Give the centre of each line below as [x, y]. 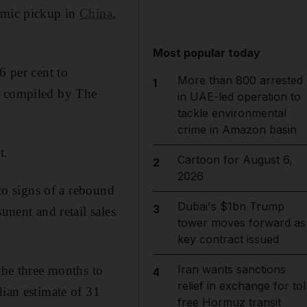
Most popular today [207, 53]
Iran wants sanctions [231, 269]
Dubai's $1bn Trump [231, 206]
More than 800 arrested [240, 80]
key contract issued [228, 239]
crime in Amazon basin [237, 130]
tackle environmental [232, 113]
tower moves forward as [241, 223]
